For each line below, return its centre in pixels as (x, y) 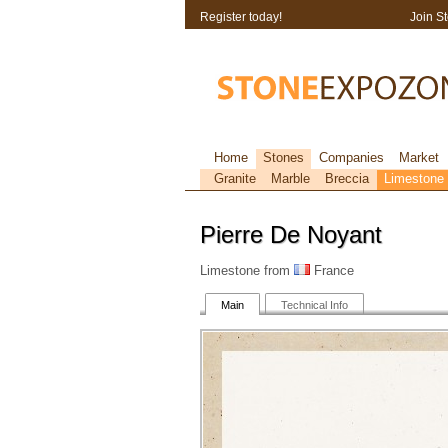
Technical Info (314, 305)
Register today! (240, 17)
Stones (283, 157)
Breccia (346, 178)
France (331, 270)
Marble (290, 178)
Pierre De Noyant (290, 234)
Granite (234, 178)
